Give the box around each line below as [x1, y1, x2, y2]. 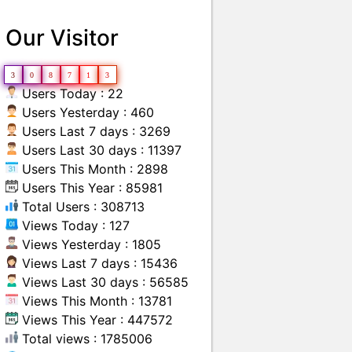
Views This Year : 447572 [18, 312, 174, 328]
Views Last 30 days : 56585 [18, 274, 189, 290]
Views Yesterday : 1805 [18, 236, 162, 252]
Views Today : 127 [18, 218, 130, 233]
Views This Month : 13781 [18, 293, 173, 309]
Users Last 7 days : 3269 [18, 123, 171, 139]
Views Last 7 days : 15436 [18, 255, 178, 271]
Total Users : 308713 [18, 199, 145, 214]
